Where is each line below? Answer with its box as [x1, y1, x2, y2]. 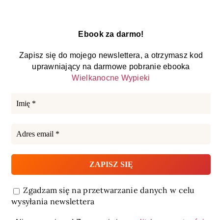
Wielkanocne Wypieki [72, 74, 150, 82]
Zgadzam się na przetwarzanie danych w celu [21, 185, 195, 195]
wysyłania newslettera [11, 196, 95, 206]
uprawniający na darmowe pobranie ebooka [32, 62, 190, 71]
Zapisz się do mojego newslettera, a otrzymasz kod [19, 51, 203, 60]
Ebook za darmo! [78, 30, 144, 39]
